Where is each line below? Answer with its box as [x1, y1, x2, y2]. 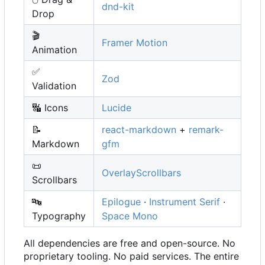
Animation [32, 43, 77, 56]
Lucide [102, 101, 131, 114]
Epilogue [102, 195, 141, 208]
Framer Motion [102, 36, 167, 49]
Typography [32, 209, 86, 222]
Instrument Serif [149, 195, 220, 208]
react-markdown [102, 123, 176, 135]
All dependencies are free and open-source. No [24, 237, 235, 249]
